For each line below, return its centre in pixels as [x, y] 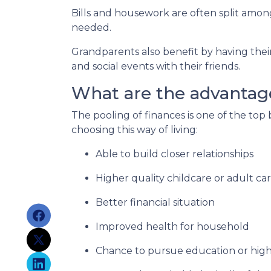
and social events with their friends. [157, 66]
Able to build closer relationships [175, 154]
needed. [91, 27]
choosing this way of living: [135, 129]
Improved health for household [172, 226]
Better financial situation [155, 202]
